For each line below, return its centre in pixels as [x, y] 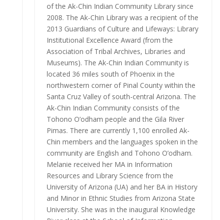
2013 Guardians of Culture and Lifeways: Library [122, 28]
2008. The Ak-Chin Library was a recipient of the [122, 17]
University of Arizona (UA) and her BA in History [122, 187]
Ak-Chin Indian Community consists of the [113, 108]
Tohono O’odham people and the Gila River [115, 119]
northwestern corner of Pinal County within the [121, 85]
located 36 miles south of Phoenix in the [110, 74]
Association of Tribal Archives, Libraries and [116, 51]
